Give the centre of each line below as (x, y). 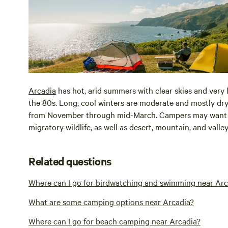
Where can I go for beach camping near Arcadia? (115, 221)
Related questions (70, 161)
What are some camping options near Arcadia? (111, 201)
